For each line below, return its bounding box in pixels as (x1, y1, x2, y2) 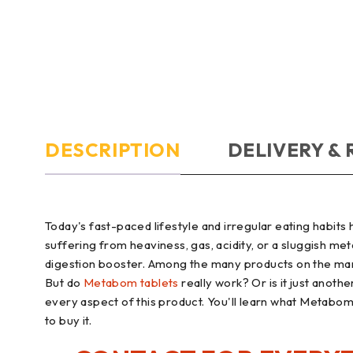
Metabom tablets (83, 275, 179, 291)
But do (45, 275, 84, 291)
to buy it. (45, 313, 92, 329)
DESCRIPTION (45, 138, 180, 162)
